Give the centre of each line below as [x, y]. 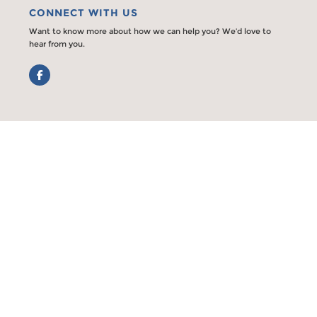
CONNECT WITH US [84, 12]
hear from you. [57, 44]
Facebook [55, 72]
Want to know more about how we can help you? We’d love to [150, 31]
